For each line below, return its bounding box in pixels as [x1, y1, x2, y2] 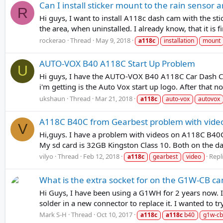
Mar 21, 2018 [95, 94, 132, 103]
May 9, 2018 [96, 35, 130, 45]
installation [164, 36, 194, 45]
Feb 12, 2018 [83, 152, 119, 161]
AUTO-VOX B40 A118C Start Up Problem [39, 58, 195, 70]
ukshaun [39, 94, 65, 103]
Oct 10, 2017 [97, 210, 132, 220]
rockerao [39, 35, 66, 45]
